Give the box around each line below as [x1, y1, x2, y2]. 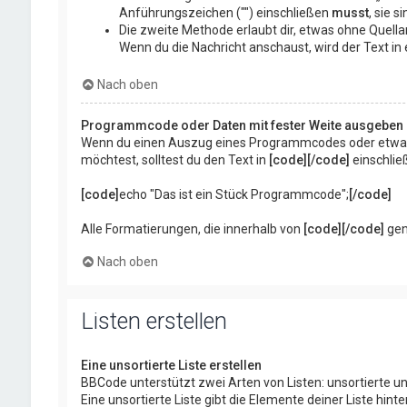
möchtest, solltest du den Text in [80, 153, 269, 168]
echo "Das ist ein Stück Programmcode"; [118, 187, 349, 203]
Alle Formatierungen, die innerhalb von [80, 222, 303, 237]
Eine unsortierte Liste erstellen [80, 358, 262, 373]
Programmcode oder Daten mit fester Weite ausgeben [80, 118, 403, 134]
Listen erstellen [80, 308, 227, 335]
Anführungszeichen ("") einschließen [118, 5, 332, 20]
